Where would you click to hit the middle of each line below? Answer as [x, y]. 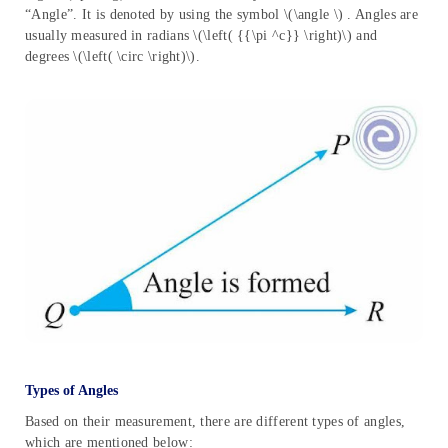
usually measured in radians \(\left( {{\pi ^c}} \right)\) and [201, 35]
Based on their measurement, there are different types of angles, [215, 421]
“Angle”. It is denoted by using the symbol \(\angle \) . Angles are [222, 14]
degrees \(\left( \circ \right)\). [112, 56]
